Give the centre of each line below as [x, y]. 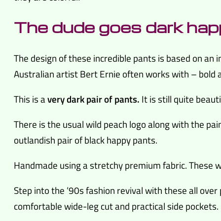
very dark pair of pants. [93, 99]
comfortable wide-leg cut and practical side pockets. [116, 206]
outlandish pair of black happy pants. [86, 140]
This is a [31, 99]
